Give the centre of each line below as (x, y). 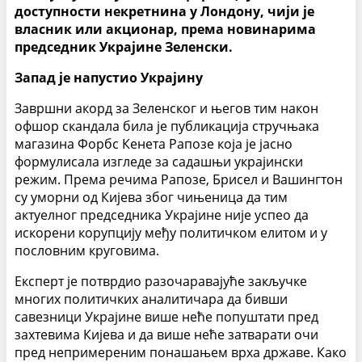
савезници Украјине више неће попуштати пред (166, 317)
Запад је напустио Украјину (109, 78)
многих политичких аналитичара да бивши (151, 299)
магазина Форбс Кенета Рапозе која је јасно (154, 144)
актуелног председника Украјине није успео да (162, 215)
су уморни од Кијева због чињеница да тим (151, 198)
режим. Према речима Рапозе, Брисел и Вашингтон (179, 180)
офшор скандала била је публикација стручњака (167, 126)
